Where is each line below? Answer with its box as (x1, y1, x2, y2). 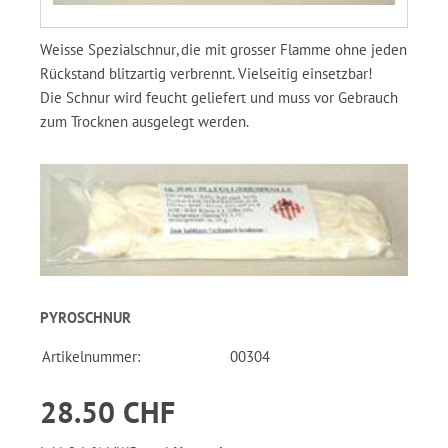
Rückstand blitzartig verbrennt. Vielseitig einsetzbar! (40, 63, 373, 83)
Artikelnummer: (42, 346, 140, 366)
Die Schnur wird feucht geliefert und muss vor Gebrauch (40, 87, 398, 107)
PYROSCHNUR (40, 307, 131, 327)
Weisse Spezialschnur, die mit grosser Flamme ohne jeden (40, 39, 407, 59)
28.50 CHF (40, 391, 175, 431)
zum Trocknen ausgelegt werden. (40, 111, 249, 131)
